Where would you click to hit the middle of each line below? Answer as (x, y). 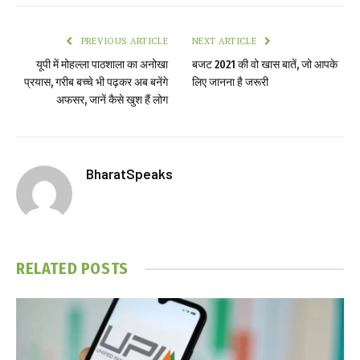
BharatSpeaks (129, 174)
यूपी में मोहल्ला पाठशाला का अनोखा (102, 65)
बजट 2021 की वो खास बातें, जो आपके (265, 65)
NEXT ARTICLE (226, 41)
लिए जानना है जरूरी (230, 83)
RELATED (49, 269)
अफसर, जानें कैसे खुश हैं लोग (112, 100)
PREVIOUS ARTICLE (123, 41)
